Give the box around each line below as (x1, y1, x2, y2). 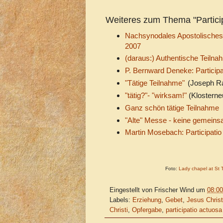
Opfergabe (132, 207, 162, 214)
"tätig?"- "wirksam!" (124, 91, 187, 100)
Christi (110, 207, 128, 214)
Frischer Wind (154, 187, 194, 194)
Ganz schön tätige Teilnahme (124, 103, 219, 112)
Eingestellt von (110, 187, 154, 194)
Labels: (110, 197, 132, 204)
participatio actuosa (166, 207, 222, 214)
